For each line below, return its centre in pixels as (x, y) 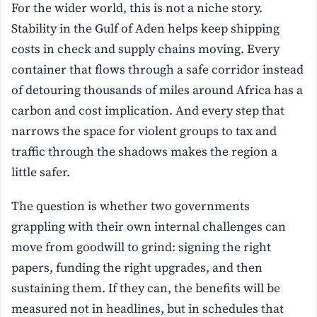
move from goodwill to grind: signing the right (142, 247)
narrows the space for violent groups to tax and (144, 131)
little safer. (41, 172)
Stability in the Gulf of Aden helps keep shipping (146, 28)
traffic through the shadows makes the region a (145, 151)
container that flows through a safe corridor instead (158, 69)
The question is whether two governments (131, 206)
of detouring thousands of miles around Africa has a (157, 90)
